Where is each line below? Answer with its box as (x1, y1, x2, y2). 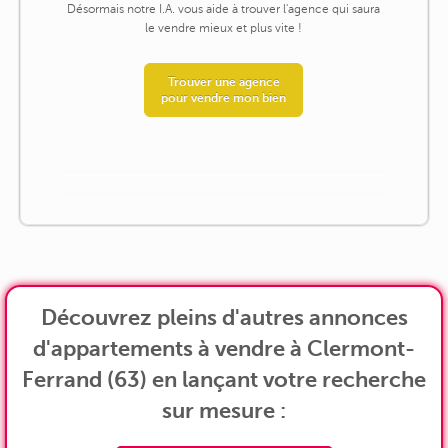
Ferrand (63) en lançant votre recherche (22, 366, 426, 392)
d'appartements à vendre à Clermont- (33, 335, 415, 361)
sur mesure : (162, 397, 286, 423)
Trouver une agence (167, 75, 280, 90)
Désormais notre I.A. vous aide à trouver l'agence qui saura (67, 2, 381, 17)
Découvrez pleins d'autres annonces (40, 304, 408, 330)
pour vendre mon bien (161, 91, 287, 106)
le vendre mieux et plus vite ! (145, 21, 303, 36)
